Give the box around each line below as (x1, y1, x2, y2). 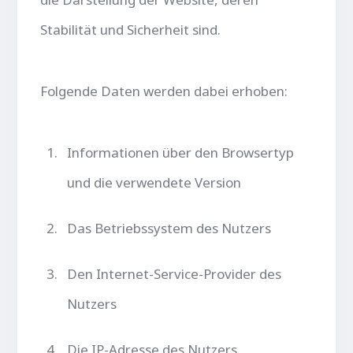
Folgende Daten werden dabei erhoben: (40, 81, 288, 100)
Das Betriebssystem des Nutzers (67, 218, 272, 237)
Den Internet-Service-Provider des (67, 264, 282, 283)
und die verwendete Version (67, 173, 242, 191)
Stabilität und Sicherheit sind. (40, 20, 221, 39)
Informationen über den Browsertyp (67, 143, 295, 162)
